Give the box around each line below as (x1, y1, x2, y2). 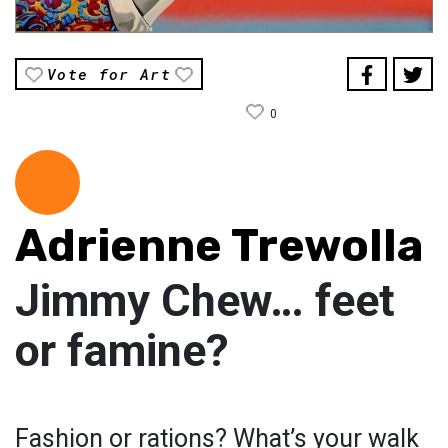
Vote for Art (47, 63, 172, 84)
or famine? (15, 323, 229, 377)
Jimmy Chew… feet (15, 273, 395, 327)
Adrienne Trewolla (15, 218, 423, 272)
